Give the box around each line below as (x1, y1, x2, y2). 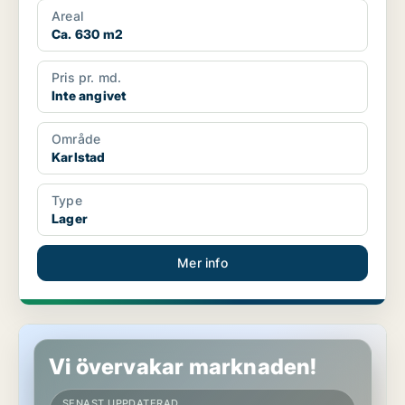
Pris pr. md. (52, 70, 122, 86)
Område (52, 131, 101, 147)
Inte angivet (52, 88, 127, 104)
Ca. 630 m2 (52, 26, 123, 42)
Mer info (177, 255, 228, 271)
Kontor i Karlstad (19, 325, 119, 341)
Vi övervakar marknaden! (49, 353, 317, 381)
